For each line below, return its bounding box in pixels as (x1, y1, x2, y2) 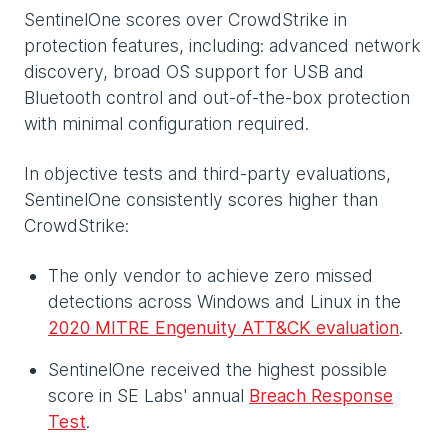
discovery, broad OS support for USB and (24, 61, 364, 83)
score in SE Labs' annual (48, 385, 249, 407)
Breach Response (249, 385, 393, 407)
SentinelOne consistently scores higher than (24, 189, 378, 211)
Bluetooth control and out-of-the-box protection (24, 87, 410, 109)
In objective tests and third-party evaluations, (24, 163, 391, 185)
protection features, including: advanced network (24, 35, 421, 57)
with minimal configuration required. (24, 113, 309, 135)
